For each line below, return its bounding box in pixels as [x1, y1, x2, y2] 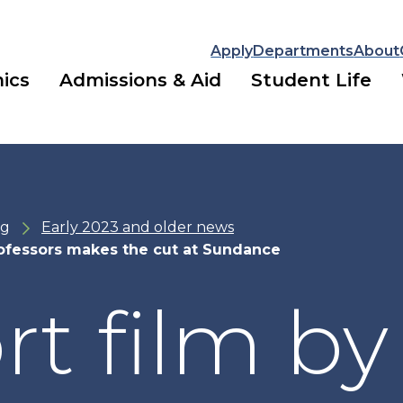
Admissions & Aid [59, 68, 222, 91]
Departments [253, 41, 354, 59]
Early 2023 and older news [40, 219, 234, 236]
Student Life [251, 68, 372, 91]
